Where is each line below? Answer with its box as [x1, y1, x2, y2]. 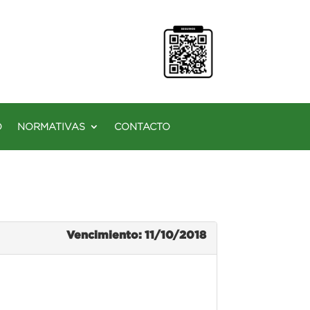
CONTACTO [114, 120, 170, 132]
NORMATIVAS [17, 120, 85, 132]
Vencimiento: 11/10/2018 [66, 228, 206, 241]
